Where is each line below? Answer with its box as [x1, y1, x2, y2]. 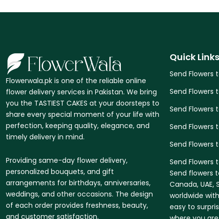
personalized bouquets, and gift [6, 167, 114, 177]
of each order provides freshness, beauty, [6, 200, 148, 211]
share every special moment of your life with [6, 109, 159, 120]
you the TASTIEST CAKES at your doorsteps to [6, 98, 159, 109]
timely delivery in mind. [6, 132, 85, 142]
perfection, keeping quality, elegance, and [6, 121, 150, 131]
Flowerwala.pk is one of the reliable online [6, 76, 146, 86]
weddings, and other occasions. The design [6, 189, 153, 199]
